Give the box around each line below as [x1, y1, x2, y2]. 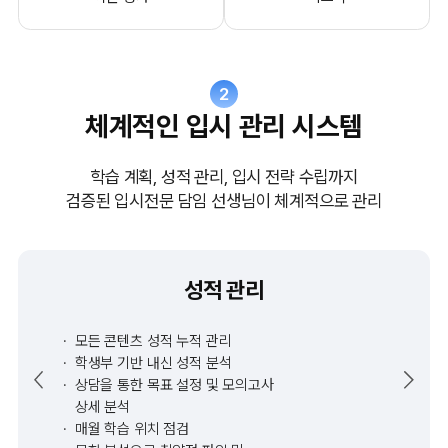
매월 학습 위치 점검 [74, 420, 190, 439]
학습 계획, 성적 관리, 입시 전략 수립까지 [90, 166, 358, 187]
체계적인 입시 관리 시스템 [84, 110, 364, 144]
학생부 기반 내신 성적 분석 [74, 354, 232, 373]
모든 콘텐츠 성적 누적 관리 [74, 332, 232, 351]
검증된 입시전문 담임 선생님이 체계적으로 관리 [66, 190, 382, 211]
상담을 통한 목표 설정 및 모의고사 [74, 376, 274, 395]
